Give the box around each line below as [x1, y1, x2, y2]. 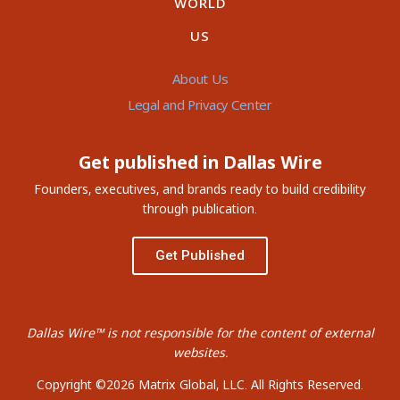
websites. [172, 344, 228, 362]
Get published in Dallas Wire [78, 150, 322, 175]
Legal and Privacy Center [128, 96, 272, 114]
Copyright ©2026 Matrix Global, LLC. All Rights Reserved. [37, 376, 363, 394]
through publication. [143, 200, 257, 218]
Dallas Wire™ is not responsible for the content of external [26, 324, 374, 342]
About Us [171, 70, 229, 88]
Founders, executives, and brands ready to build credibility [34, 180, 366, 198]
